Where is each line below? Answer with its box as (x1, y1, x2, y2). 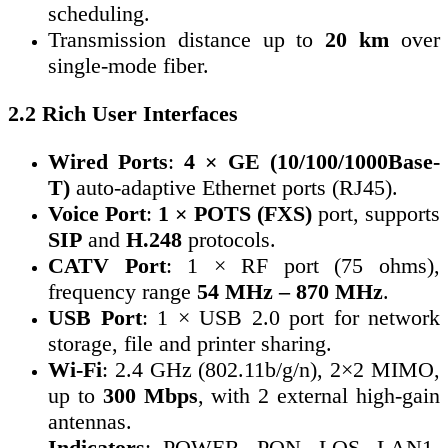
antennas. (48, 409, 132, 435)
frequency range (48, 279, 197, 305)
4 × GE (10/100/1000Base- (184, 149, 440, 175)
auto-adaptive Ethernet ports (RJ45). (70, 175, 398, 201)
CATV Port (48, 253, 166, 279)
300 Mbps (102, 383, 198, 409)
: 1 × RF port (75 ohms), (165, 253, 441, 279)
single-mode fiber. (48, 53, 209, 79)
